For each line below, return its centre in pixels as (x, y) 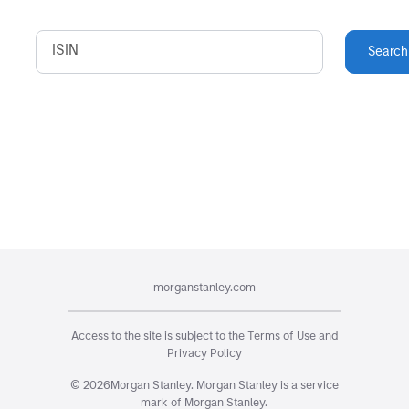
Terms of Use (281, 335)
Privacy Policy (204, 352)
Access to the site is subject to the (157, 335)
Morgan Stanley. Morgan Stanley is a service (224, 384)
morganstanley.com (204, 287)
